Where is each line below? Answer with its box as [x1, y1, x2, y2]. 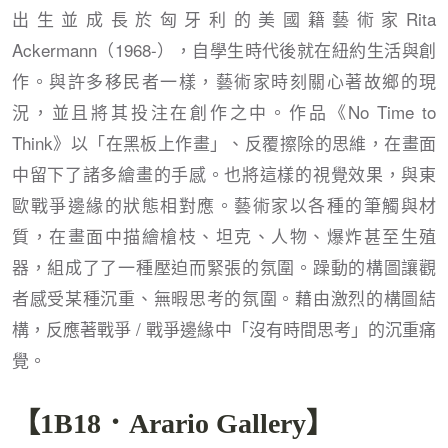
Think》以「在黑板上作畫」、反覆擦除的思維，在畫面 [12, 129, 436, 155]
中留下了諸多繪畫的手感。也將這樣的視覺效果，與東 [12, 160, 436, 186]
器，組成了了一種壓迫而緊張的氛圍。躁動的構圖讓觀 [12, 253, 436, 279]
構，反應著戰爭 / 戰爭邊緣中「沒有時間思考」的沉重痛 [12, 315, 436, 341]
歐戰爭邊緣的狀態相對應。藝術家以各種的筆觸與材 [12, 191, 436, 217]
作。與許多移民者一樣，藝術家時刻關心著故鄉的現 [12, 67, 436, 93]
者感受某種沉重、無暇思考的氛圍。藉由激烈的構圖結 [12, 284, 436, 310]
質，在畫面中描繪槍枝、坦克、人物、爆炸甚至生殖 [12, 222, 436, 248]
